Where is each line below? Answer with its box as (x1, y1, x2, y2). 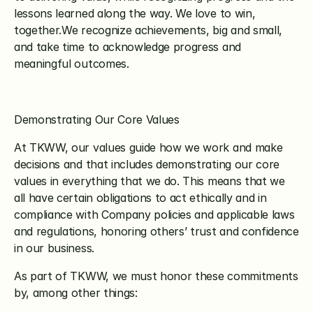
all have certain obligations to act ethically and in (14, 191, 267, 205)
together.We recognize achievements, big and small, (14, 23, 282, 37)
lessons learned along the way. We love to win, (14, 6, 256, 20)
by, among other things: (14, 286, 138, 300)
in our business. (14, 241, 94, 255)
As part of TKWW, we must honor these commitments (14, 269, 298, 283)
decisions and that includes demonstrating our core (14, 157, 279, 171)
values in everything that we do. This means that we (14, 174, 285, 188)
